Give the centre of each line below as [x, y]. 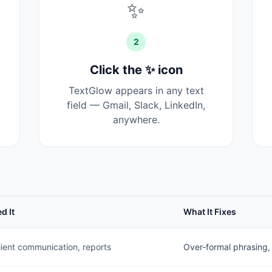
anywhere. [136, 120]
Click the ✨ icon [136, 70]
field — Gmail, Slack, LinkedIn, [136, 105]
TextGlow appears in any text [136, 90]
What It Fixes [210, 212]
